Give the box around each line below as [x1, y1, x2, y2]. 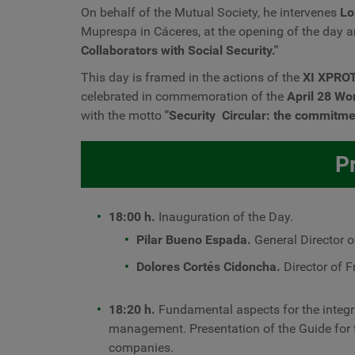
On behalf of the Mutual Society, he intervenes [81, 5, 340, 20]
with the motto [81, 108, 165, 123]
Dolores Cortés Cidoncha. [136, 259, 281, 274]
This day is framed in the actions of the [81, 70, 303, 85]
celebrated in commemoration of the [81, 89, 287, 104]
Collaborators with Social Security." [81, 43, 278, 58]
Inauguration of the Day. [158, 209, 293, 224]
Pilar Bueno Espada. [136, 232, 251, 247]
